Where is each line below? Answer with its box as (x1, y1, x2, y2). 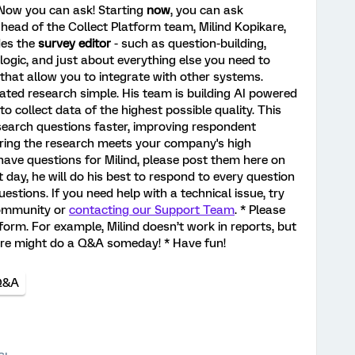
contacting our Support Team (69, 203, 235, 218)
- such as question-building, (111, 36, 266, 52)
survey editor (38, 36, 111, 52)
